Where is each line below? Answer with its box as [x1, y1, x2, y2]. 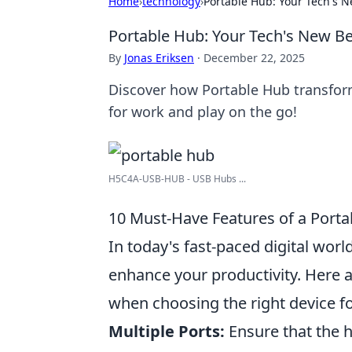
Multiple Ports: [108, 321, 225, 342]
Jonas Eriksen [124, 50, 194, 65]
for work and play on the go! [108, 102, 297, 121]
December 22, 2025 [203, 50, 305, 65]
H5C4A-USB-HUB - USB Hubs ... [108, 172, 246, 185]
